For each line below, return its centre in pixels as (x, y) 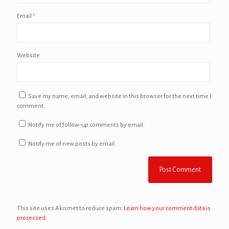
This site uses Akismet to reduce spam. (70, 208)
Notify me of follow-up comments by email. (86, 125)
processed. (32, 218)
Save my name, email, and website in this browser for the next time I (120, 96)
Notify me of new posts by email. (72, 144)
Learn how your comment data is (167, 208)
